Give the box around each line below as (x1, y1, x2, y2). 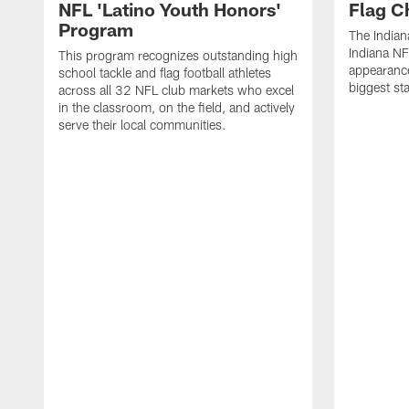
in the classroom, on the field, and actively (58, 100, 295, 116)
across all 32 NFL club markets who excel (58, 82, 294, 99)
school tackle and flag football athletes (58, 65, 271, 81)
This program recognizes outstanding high (58, 47, 298, 64)
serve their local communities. (58, 117, 226, 133)
